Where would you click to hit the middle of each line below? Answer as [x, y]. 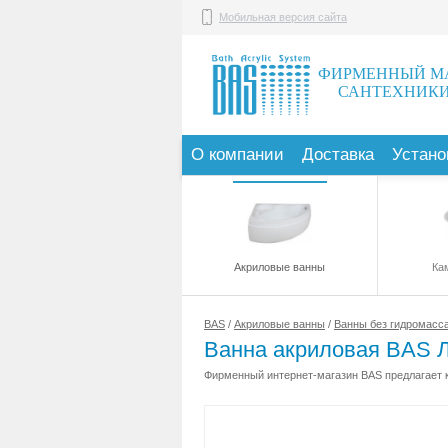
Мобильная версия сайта [283, 17]
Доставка [338, 154]
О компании [237, 154]
